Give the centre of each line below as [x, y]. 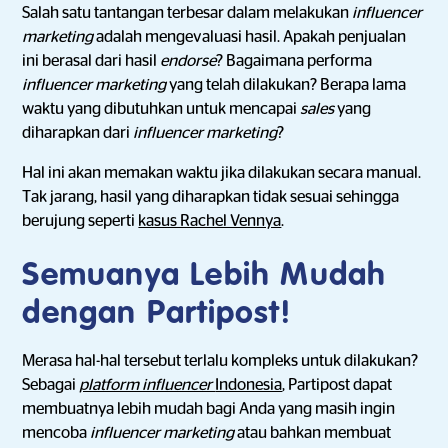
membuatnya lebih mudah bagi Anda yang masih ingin [209, 409]
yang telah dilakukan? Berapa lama [288, 85]
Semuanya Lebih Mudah [204, 276]
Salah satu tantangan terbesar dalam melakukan [187, 13]
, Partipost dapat [337, 385]
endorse [188, 61]
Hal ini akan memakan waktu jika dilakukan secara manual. [222, 173]
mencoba [56, 433]
